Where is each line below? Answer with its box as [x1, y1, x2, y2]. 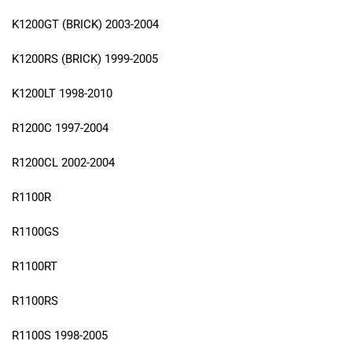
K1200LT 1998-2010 [12, 86, 112, 101]
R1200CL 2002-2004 [12, 156, 115, 170]
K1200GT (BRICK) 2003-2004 [12, 17, 162, 32]
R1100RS [12, 294, 58, 309]
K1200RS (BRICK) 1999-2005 [12, 52, 158, 67]
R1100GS [12, 225, 59, 240]
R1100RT [12, 259, 57, 274]
